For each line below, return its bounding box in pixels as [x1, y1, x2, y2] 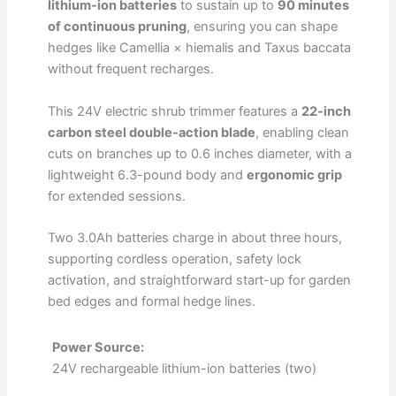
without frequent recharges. [48, 61, 214, 78]
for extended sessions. [48, 187, 186, 204]
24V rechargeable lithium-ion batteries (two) [52, 361, 316, 377]
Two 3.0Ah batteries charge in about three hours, [48, 230, 342, 247]
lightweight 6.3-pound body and [48, 166, 247, 183]
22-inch [301, 103, 351, 119]
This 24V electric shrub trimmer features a [48, 103, 301, 119]
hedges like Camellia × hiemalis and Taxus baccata [48, 40, 351, 57]
